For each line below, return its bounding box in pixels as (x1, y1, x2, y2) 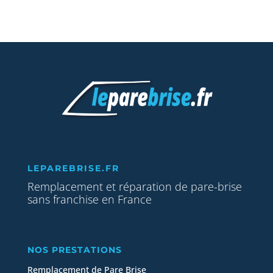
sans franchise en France (27, 192, 152, 207)
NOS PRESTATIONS (27, 244, 122, 256)
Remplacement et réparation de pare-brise (27, 179, 242, 194)
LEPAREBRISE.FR (27, 163, 119, 174)
